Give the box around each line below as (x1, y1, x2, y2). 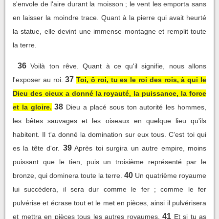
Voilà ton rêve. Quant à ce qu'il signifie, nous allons (30, 62, 207, 70)
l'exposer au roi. (13, 75, 63, 84)
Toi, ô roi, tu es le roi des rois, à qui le (76, 75, 207, 84)
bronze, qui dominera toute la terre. (13, 171, 122, 179)
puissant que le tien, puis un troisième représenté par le (13, 157, 206, 166)
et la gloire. (13, 103, 52, 111)
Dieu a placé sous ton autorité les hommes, (66, 103, 207, 111)
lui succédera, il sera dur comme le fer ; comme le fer (13, 185, 206, 193)
